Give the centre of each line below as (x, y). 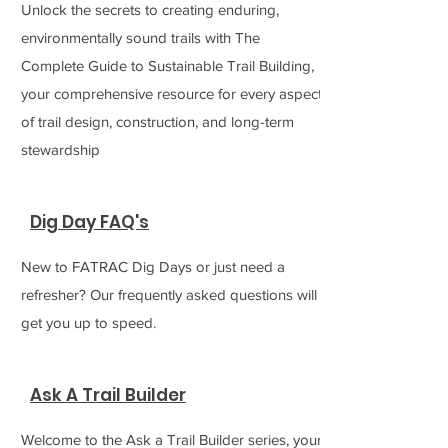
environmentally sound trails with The (140, 37)
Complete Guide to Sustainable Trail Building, (167, 65)
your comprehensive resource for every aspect (171, 93)
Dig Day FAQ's (89, 222)
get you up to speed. (88, 322)
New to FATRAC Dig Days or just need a (153, 266)
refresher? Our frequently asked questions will (169, 294)
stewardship (60, 149)
